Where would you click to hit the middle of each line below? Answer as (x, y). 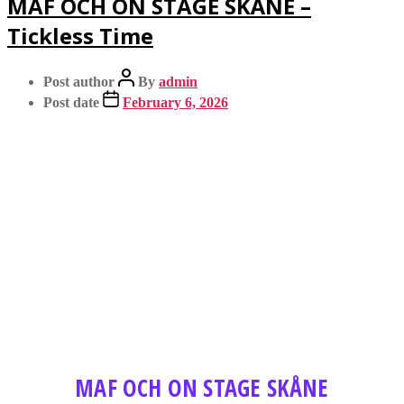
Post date (71, 102)
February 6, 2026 (175, 102)
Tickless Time (80, 35)
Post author (79, 81)
